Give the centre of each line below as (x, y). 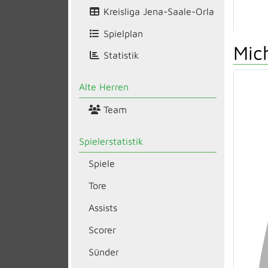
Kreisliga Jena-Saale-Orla (157, 11)
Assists (103, 208)
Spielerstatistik (111, 141)
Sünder (103, 252)
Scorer (102, 229)
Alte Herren (103, 87)
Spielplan (121, 33)
